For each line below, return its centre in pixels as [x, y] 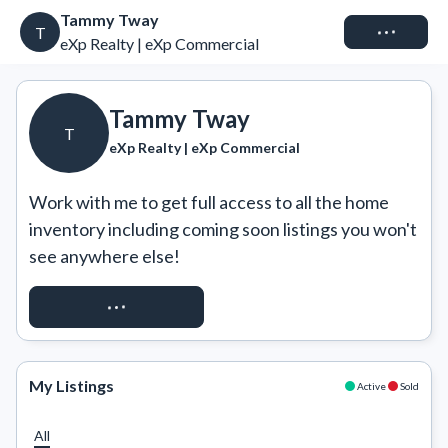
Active [371, 385]
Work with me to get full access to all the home [209, 202]
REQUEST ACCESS [116, 306]
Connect [386, 31]
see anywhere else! [104, 256]
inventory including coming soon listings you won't [223, 229]
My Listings [71, 385]
